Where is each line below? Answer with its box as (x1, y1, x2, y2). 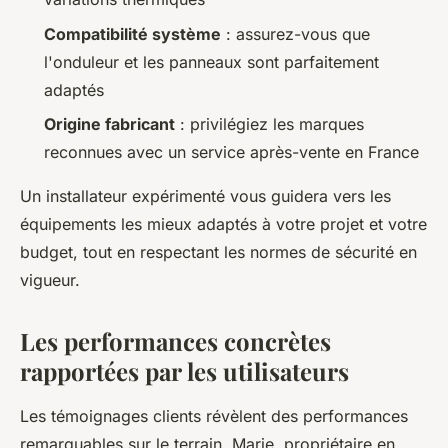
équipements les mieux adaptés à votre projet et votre (20, 213, 427, 234)
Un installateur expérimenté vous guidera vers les (20, 185, 391, 206)
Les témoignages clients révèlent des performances (20, 405, 408, 426)
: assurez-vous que (221, 23, 370, 44)
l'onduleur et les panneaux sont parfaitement (44, 51, 379, 72)
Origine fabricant (44, 113, 175, 134)
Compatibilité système (44, 23, 221, 44)
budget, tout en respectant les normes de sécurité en (20, 241, 417, 262)
